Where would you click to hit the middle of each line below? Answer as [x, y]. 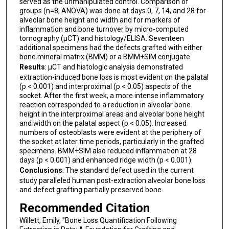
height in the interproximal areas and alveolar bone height [112, 114]
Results [32, 67]
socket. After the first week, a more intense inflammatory [111, 96]
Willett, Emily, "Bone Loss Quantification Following [98, 220]
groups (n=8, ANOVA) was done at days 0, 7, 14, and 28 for [112, 11]
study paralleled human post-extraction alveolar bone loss [112, 181]
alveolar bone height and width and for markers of [100, 20]
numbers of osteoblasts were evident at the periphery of [110, 133]
